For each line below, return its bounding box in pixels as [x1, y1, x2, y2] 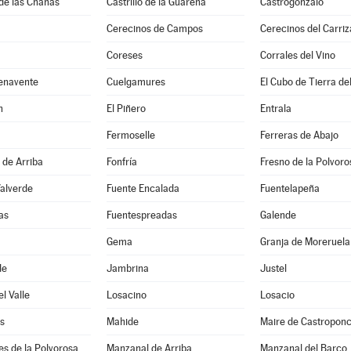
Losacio [259, 289, 295, 301]
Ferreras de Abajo [259, 129, 338, 141]
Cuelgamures [106, 76, 165, 88]
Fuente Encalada [106, 183, 179, 194]
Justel [259, 262, 287, 274]
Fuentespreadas [106, 209, 177, 221]
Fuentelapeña [259, 183, 320, 194]
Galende [259, 209, 296, 221]
